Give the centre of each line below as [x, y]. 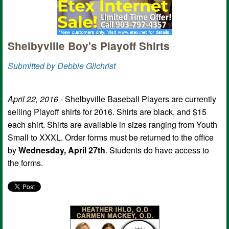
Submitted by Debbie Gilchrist [62, 65]
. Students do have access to [157, 150]
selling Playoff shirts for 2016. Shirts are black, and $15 [107, 111]
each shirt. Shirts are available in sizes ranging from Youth [112, 124]
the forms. [25, 163]
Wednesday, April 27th [61, 150]
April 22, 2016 [34, 99]
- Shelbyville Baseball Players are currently [138, 99]
